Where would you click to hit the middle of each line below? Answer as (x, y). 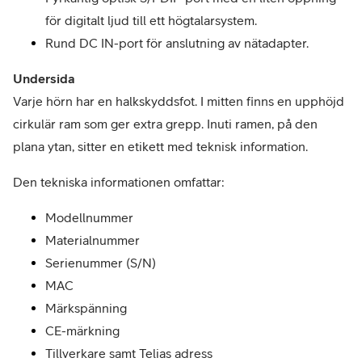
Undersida (44, 78)
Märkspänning (86, 308)
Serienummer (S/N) (101, 263)
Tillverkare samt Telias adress (129, 353)
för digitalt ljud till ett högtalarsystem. (151, 20)
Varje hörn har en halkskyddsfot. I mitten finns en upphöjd (179, 101)
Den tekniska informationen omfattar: (119, 182)
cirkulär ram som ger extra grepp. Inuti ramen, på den (165, 124)
